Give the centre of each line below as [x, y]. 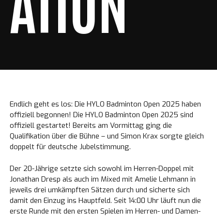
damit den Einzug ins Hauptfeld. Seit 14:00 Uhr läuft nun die [105, 200]
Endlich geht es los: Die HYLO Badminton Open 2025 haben [105, 104]
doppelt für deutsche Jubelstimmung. [70, 147]
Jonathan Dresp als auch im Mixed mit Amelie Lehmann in [103, 179]
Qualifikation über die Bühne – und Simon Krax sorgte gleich [107, 136]
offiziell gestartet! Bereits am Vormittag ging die [91, 125]
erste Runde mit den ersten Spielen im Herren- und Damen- [105, 211]
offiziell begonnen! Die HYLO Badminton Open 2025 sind [101, 115]
